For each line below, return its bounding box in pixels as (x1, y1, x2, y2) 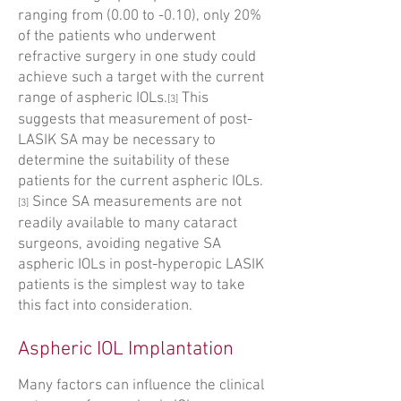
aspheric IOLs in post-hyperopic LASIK (18, 256, 264, 274)
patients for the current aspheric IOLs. (18, 173, 263, 191)
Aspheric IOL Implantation (18, 337, 234, 362)
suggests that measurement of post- (18, 111, 252, 129)
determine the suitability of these (18, 152, 230, 170)
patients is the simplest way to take (18, 277, 245, 294)
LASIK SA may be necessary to (18, 132, 216, 149)
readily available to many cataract (18, 215, 237, 233)
